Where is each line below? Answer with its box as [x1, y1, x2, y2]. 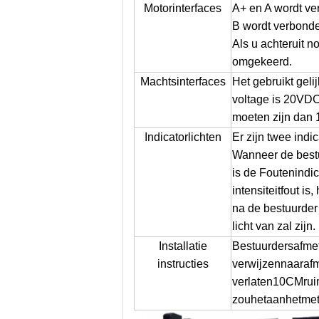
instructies [157, 258, 209, 270]
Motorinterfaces [144, 2, 221, 14]
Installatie [158, 240, 207, 252]
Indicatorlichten [144, 131, 221, 143]
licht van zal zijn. [232, 220, 315, 232]
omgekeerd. [232, 56, 292, 68]
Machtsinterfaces [140, 75, 226, 88]
